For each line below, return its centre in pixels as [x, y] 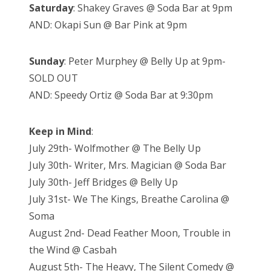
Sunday [47, 61]
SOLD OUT [54, 78]
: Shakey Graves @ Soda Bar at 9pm [153, 8]
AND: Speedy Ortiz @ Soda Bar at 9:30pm [121, 95]
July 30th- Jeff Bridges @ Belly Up [103, 182]
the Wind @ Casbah [74, 250]
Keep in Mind [60, 132]
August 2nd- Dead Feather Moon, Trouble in [130, 233]
